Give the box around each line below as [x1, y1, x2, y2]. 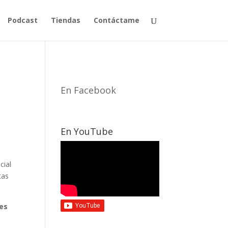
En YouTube [61, 125, 113, 137]
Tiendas [50, 15, 80, 25]
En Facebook [61, 84, 117, 96]
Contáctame [93, 15, 139, 25]
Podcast [7, 15, 38, 25]
